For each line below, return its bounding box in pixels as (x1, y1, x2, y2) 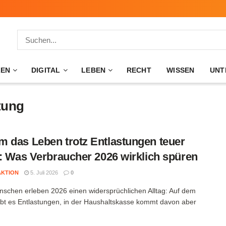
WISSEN (166, 66, 195, 74)
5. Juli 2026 (29, 169, 58, 176)
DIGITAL (31, 66, 61, 74)
